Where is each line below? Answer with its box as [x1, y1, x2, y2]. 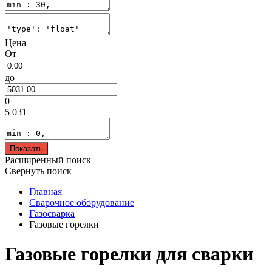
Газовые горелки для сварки [5, 243, 253, 265]
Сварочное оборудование [29, 197, 134, 208]
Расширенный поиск [5, 154, 91, 165]
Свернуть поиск [5, 165, 72, 176]
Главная [29, 186, 62, 197]
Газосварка [29, 208, 75, 219]
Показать [10, 143, 43, 153]
